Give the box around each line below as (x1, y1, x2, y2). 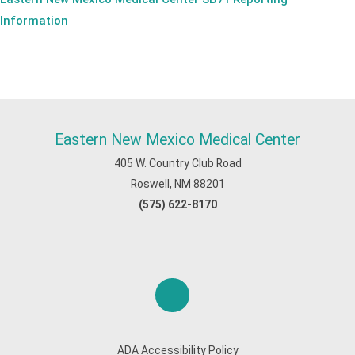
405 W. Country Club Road (113, 157, 242, 170)
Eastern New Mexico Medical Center (55, 131, 300, 149)
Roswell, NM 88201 (130, 177, 225, 190)
